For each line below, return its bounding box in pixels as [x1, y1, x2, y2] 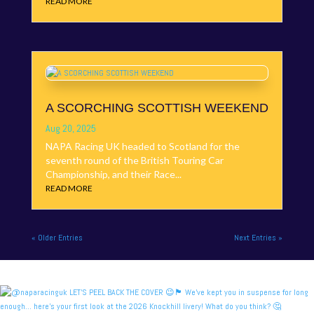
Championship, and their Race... [45, 168, 182, 181]
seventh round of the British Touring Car [45, 154, 224, 167]
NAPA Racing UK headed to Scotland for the [45, 140, 240, 153]
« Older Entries [31, 232, 83, 244]
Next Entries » [234, 232, 283, 244]
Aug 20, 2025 [45, 122, 96, 135]
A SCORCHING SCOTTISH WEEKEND [45, 101, 268, 116]
